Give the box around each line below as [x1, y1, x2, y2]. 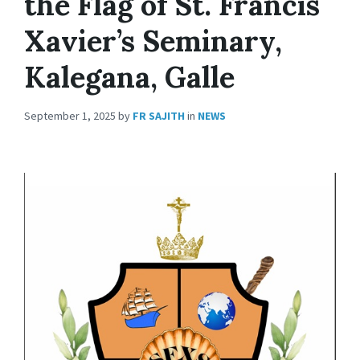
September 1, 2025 [24, 108, 118, 123]
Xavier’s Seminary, [24, 22, 282, 59]
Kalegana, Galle [24, 58, 235, 96]
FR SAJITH [133, 108, 185, 123]
